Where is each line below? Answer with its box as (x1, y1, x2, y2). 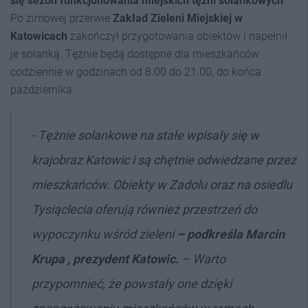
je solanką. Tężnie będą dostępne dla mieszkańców (10, 47, 259, 60)
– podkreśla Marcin (177, 227, 285, 241)
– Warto (179, 252, 225, 266)
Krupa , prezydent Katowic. (32, 252, 179, 266)
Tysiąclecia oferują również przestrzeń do (32, 202, 257, 217)
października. (10, 83, 75, 96)
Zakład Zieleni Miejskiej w (113, 12, 243, 25)
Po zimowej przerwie (10, 12, 113, 25)
